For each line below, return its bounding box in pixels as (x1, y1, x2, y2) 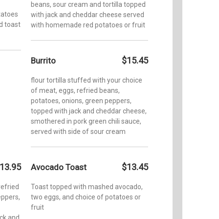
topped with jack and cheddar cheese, (31, 107, 147, 115)
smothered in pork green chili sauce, (31, 117, 141, 125)
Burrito (31, 55, 56, 66)
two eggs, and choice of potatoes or (31, 193, 141, 201)
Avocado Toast (31, 162, 87, 172)
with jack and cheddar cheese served (31, 10, 144, 19)
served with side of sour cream (31, 127, 126, 135)
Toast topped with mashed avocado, (31, 182, 143, 191)
